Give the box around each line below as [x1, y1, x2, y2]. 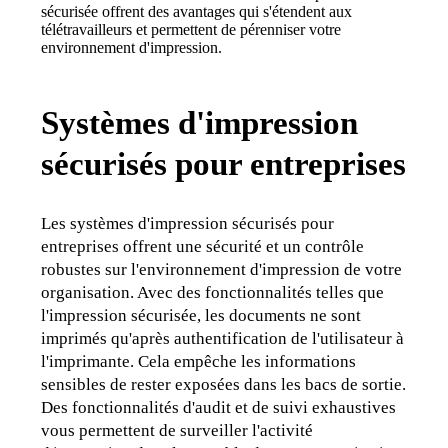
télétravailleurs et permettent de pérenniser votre [41, 20, 342, 38]
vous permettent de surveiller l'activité [41, 421, 314, 441]
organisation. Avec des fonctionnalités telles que [41, 283, 385, 303]
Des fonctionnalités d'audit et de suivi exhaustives [41, 398, 397, 418]
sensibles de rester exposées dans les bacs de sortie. [41, 375, 407, 395]
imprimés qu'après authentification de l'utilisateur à [41, 329, 405, 349]
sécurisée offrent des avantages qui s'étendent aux [41, 2, 353, 20]
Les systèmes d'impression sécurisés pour [41, 214, 335, 234]
